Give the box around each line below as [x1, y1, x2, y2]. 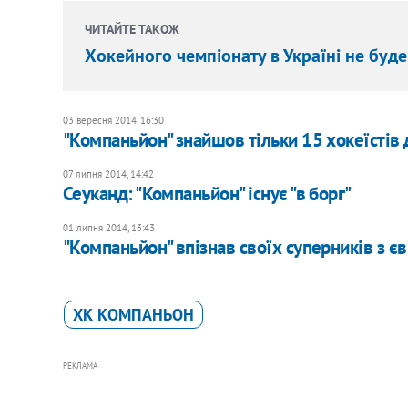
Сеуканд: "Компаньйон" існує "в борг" [62, 180, 352, 206]
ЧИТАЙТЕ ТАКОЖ [84, 20, 179, 37]
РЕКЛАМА [62, 360, 97, 371]
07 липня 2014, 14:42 [62, 167, 154, 180]
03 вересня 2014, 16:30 [62, 113, 164, 127]
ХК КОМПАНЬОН [72, 303, 194, 325]
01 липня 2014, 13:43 [62, 220, 155, 234]
